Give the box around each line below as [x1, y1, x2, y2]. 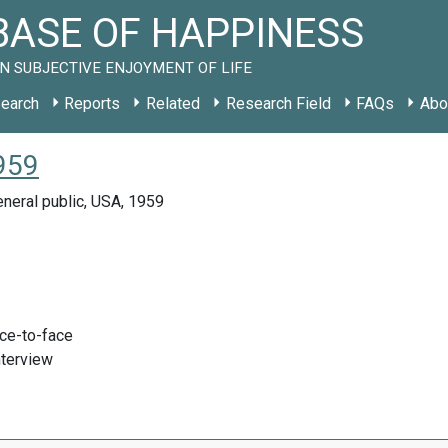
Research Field [225, 94, 331, 113]
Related [145, 94, 200, 113]
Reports [64, 94, 121, 113]
